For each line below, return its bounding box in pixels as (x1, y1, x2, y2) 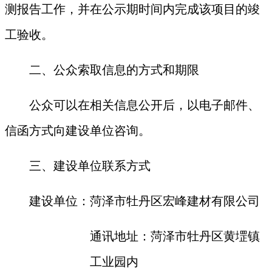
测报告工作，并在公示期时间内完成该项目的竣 (5, 2, 260, 16)
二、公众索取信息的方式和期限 (29, 63, 199, 76)
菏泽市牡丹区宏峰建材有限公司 (90, 194, 260, 208)
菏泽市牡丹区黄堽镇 (151, 229, 260, 243)
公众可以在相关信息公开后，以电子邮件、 (29, 98, 260, 112)
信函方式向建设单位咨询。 (5, 123, 151, 137)
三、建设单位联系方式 (29, 158, 151, 172)
